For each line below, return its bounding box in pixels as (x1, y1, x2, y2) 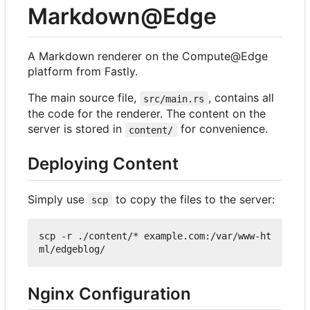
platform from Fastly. (28, 64, 138, 79)
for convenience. (176, 122, 268, 136)
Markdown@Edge (28, 2, 217, 30)
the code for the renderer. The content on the (28, 107, 266, 121)
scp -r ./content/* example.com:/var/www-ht (39, 230, 271, 241)
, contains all (208, 91, 277, 105)
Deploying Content (28, 154, 179, 174)
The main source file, (28, 91, 140, 105)
